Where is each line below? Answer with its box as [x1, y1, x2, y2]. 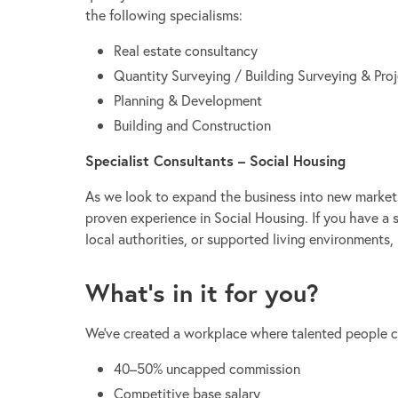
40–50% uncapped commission [114, 359, 300, 378]
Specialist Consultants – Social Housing [85, 150, 350, 170]
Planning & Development [114, 90, 262, 109]
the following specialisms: [85, 4, 243, 24]
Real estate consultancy [114, 40, 258, 60]
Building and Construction [114, 115, 271, 134]
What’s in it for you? [85, 276, 319, 310]
